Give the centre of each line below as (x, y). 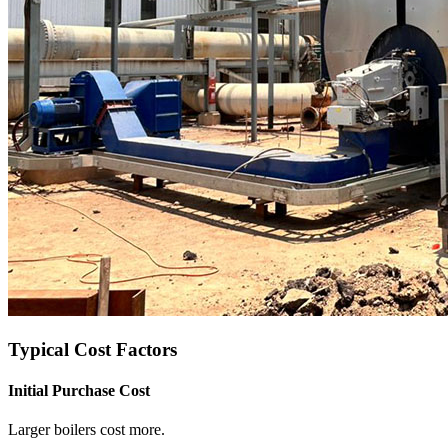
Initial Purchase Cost (79, 391)
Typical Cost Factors (92, 349)
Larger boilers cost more (84, 430)
